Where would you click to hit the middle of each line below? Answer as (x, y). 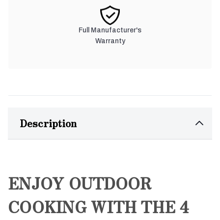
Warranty (110, 41)
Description (48, 123)
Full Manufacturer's (110, 30)
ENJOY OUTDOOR (80, 182)
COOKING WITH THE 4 (99, 206)
